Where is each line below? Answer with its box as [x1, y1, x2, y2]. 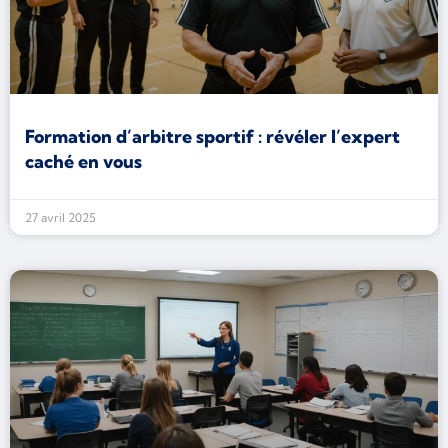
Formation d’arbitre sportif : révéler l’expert [25, 125, 400, 148]
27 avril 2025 [25, 210, 96, 225]
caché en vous [25, 150, 142, 173]
